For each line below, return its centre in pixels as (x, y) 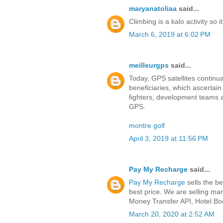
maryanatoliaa (153, 9)
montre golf (147, 126)
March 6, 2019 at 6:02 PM (170, 35)
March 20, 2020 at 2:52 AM (172, 214)
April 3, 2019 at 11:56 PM (168, 139)
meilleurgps (149, 65)
